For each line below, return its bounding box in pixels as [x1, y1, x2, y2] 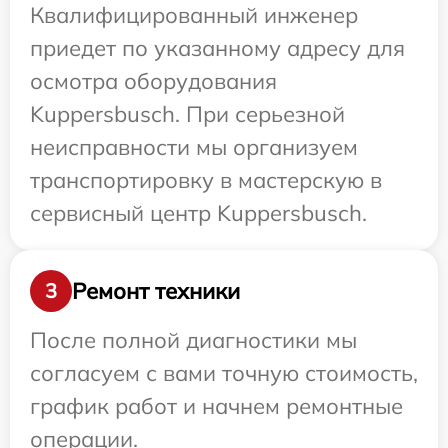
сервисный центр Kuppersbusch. [30, 199, 367, 228]
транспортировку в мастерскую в [30, 166, 382, 195]
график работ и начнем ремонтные [30, 392, 403, 421]
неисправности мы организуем [30, 133, 358, 162]
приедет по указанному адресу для [30, 34, 405, 63]
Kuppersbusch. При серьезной [30, 100, 345, 129]
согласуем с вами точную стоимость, [30, 359, 418, 388]
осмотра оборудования [30, 67, 277, 96]
